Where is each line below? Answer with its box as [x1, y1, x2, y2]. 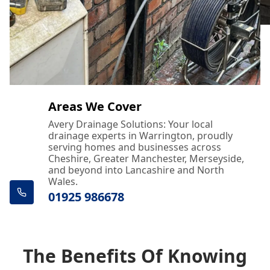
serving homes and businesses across [48, 140, 221, 154]
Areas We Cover [48, 98, 142, 115]
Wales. [48, 175, 78, 188]
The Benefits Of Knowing [23, 243, 247, 268]
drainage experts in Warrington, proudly [48, 129, 233, 142]
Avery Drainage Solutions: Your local [48, 118, 213, 131]
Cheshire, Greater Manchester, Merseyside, [48, 152, 244, 165]
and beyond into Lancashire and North [48, 163, 224, 177]
